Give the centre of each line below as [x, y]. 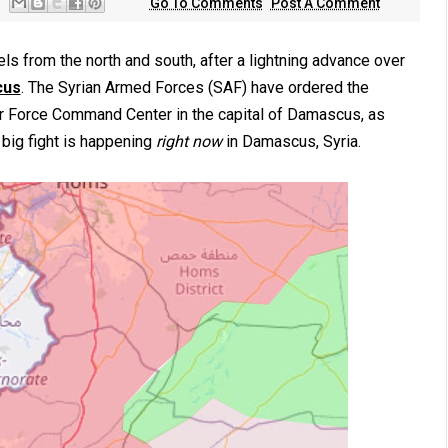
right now [188, 141]
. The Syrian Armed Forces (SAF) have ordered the [194, 87]
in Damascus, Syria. [291, 141]
